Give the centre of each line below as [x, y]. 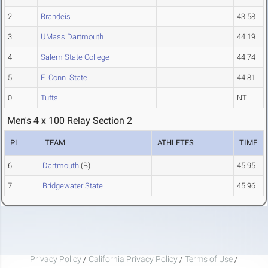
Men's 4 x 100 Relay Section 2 [70, 121]
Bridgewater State [73, 186]
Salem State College [75, 57]
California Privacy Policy [133, 259]
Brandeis [56, 17]
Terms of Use [209, 259]
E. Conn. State [64, 78]
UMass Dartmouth [72, 37]
